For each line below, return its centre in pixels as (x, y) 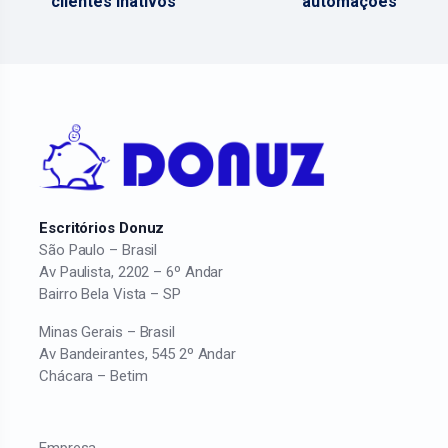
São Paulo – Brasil (98, 250)
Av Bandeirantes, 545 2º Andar (138, 354)
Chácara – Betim (93, 376)
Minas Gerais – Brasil (107, 332)
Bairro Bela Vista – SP (110, 294)
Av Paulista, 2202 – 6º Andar (131, 272)
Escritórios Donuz (102, 228)
